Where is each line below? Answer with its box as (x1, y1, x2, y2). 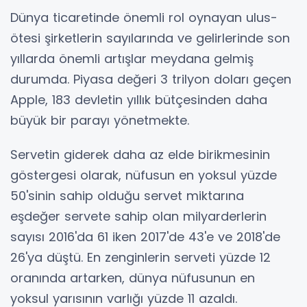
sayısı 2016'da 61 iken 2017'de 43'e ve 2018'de (10, 228, 280, 245)
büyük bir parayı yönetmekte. (10, 112, 189, 129)
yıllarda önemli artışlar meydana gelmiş (10, 50, 254, 67)
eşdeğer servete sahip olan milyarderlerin (10, 208, 267, 225)
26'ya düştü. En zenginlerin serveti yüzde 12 (10, 249, 271, 266)
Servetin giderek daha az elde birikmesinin (10, 146, 270, 163)
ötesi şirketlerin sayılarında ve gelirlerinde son (10, 29, 290, 47)
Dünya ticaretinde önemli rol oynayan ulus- (10, 9, 278, 26)
